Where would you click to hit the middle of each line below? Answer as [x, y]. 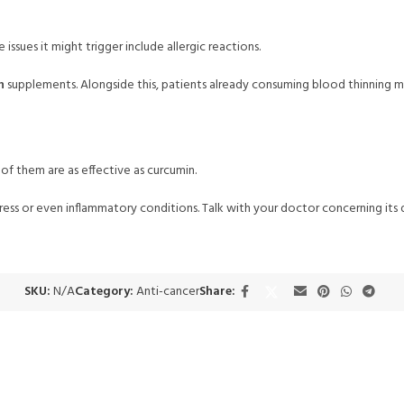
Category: [104, 292]
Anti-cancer [167, 292]
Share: [217, 292]
